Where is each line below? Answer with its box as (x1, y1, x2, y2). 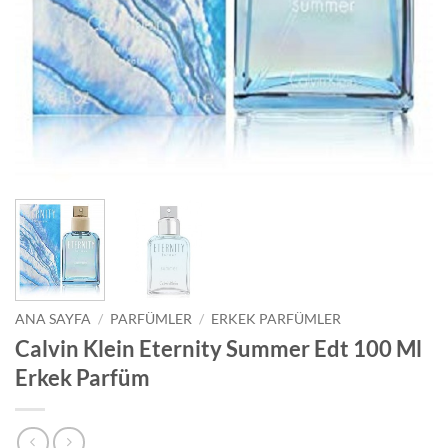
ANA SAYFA (15, 310, 91, 327)
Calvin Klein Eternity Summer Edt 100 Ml (15, 334, 422, 362)
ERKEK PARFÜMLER (211, 310, 342, 327)
